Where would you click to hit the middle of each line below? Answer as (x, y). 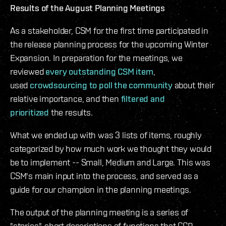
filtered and (143, 99)
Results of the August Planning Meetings (88, 8)
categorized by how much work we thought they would (111, 149)
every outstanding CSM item (99, 72)
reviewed (28, 72)
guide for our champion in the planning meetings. (101, 190)
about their (193, 85)
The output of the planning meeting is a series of (99, 212)
